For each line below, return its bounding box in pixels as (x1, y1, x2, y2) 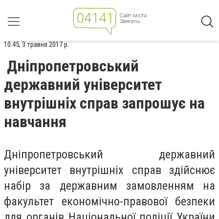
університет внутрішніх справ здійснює (4, 163, 215, 177)
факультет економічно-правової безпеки (4, 195, 215, 208)
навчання (4, 112, 66, 131)
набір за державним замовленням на (4, 179, 215, 193)
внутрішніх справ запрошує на (4, 94, 205, 112)
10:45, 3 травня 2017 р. (4, 40, 69, 49)
